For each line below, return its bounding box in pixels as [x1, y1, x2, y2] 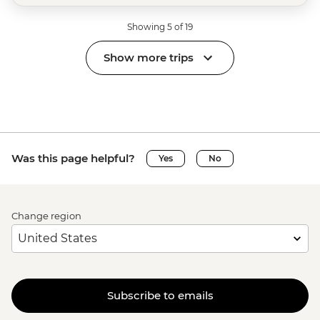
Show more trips [104, 51, 194, 65]
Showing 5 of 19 [127, 21, 193, 32]
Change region [11, 209, 81, 221]
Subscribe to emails [106, 289, 214, 303]
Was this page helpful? [11, 151, 135, 165]
